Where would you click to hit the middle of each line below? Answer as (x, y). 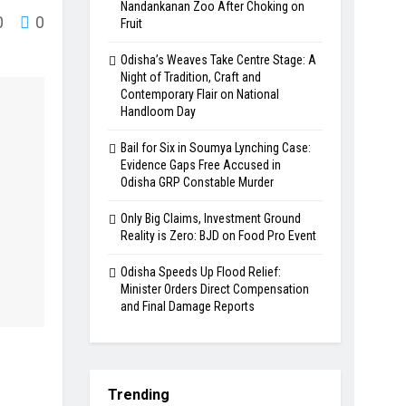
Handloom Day (158, 111)
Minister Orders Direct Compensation (214, 289)
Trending (138, 395)
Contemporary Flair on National (199, 94)
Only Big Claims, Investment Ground (210, 218)
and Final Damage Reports (187, 306)
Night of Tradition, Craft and (190, 77)
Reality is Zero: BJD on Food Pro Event (218, 236)
